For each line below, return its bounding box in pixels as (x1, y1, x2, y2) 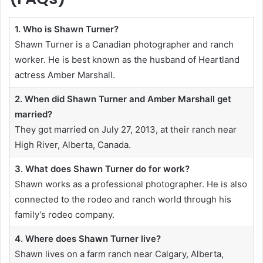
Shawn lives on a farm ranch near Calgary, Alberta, (14, 248, 224, 260)
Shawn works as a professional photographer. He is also (14, 178, 247, 190)
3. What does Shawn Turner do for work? (14, 163, 190, 175)
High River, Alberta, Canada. (14, 139, 131, 151)
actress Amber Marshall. (14, 69, 115, 81)
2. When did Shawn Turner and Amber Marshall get (14, 93, 231, 105)
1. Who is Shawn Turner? (14, 23, 119, 35)
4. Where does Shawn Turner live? (14, 233, 161, 245)
